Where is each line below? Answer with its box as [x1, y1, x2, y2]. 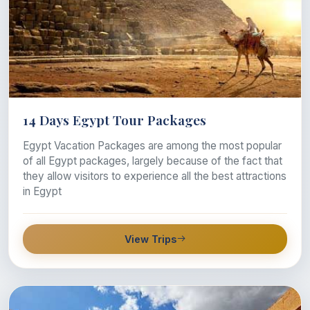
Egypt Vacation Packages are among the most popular [23, 138, 282, 152]
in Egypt [23, 184, 62, 198]
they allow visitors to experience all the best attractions [23, 169, 286, 183]
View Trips [124, 232, 176, 245]
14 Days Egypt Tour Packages [23, 110, 206, 129]
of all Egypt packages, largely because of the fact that [23, 154, 282, 167]
